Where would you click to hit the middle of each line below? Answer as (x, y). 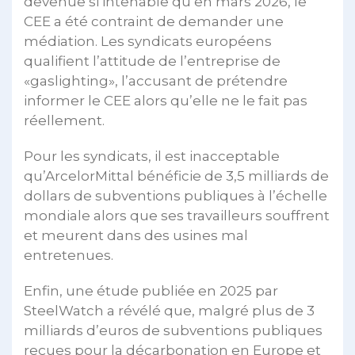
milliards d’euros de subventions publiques (173, 331)
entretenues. (69, 256)
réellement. (64, 121)
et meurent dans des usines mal (136, 236)
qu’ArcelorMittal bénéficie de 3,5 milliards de (176, 176)
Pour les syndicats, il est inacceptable (152, 157)
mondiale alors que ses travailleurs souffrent (177, 216)
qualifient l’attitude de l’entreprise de (152, 61)
